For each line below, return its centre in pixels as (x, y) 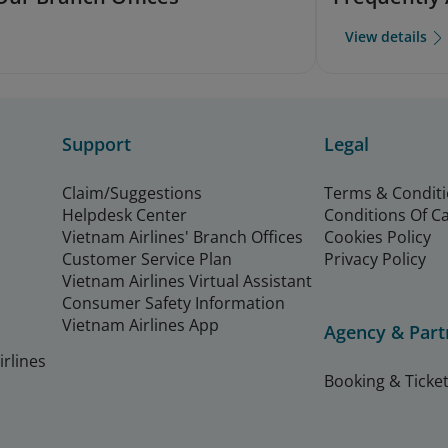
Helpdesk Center (124, 214)
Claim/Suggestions (132, 192)
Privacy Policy (375, 258)
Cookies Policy (377, 236)
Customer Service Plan (147, 258)
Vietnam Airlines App (140, 324)
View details (385, 37)
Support (96, 143)
